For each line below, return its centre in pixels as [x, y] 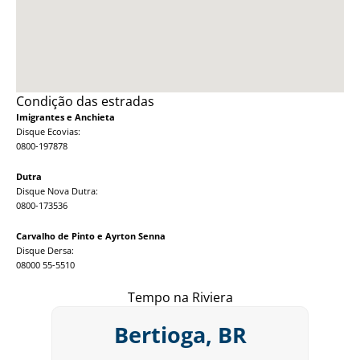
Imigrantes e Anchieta [65, 117]
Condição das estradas [85, 101]
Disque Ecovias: [48, 131]
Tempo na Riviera [180, 297]
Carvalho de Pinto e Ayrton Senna [91, 235]
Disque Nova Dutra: [57, 190]
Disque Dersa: [45, 250]
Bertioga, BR [180, 334]
